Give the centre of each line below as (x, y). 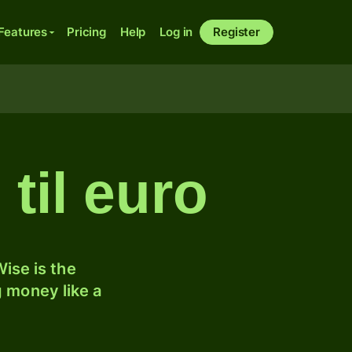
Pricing (86, 32)
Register (236, 32)
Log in (176, 32)
